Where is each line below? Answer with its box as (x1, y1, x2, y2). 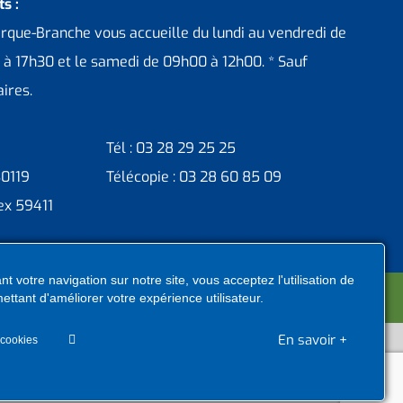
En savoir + (278, 331, 347, 349)
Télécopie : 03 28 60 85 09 (105, 167, 282, 187)
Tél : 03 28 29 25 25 (105, 139, 236, 158)
